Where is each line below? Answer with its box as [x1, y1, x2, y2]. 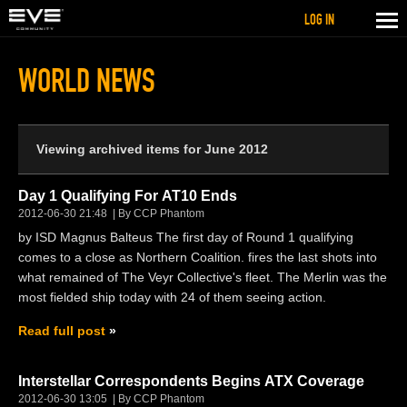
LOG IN [304, 11, 334, 28]
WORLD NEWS [18, 60, 155, 101]
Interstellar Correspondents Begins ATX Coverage [18, 372, 364, 389]
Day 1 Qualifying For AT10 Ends [18, 187, 237, 203]
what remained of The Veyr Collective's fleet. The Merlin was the [18, 269, 387, 284]
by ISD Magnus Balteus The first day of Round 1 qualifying [18, 229, 353, 244]
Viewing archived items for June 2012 [36, 141, 268, 156]
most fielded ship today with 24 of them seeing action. [18, 289, 326, 304]
